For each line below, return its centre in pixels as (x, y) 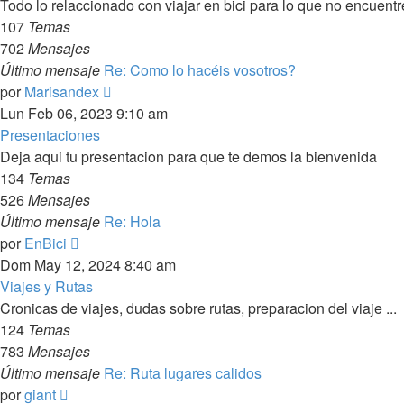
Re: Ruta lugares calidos (183, 373)
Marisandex (62, 92)
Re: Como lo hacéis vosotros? (200, 70)
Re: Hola (132, 221)
